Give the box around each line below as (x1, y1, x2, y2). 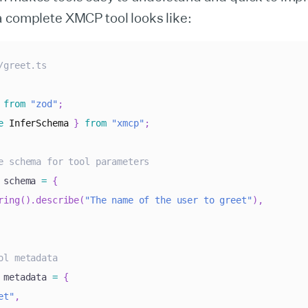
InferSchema (9, 118, 69, 129)
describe (36, 195, 80, 206)
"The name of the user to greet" (85, 195, 252, 206)
